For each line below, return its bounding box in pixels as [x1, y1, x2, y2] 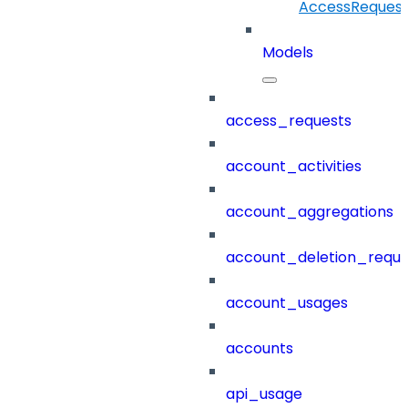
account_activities [226, 156, 362, 178]
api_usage [226, 383, 302, 405]
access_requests [226, 110, 352, 132]
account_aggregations [226, 201, 393, 223]
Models [262, 42, 313, 64]
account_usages [226, 292, 348, 314]
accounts [226, 338, 293, 360]
